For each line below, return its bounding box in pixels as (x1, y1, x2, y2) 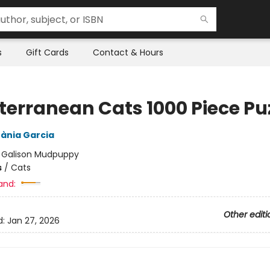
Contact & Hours (93, 46, 163, 58)
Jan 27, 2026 (7, 215, 60, 227)
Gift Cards (26, 46, 69, 58)
